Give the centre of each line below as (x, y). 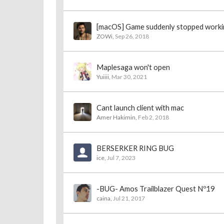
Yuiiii (103, 77)
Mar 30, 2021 (129, 77)
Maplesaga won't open (133, 67)
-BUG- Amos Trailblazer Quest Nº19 (156, 189)
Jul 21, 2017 (129, 198)
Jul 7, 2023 (121, 158)
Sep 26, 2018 (132, 36)
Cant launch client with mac (140, 108)
